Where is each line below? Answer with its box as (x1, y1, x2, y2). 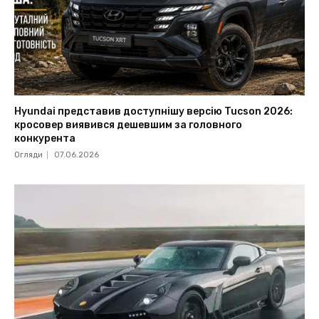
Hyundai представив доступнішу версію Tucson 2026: (14, 105, 293, 118)
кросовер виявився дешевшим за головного (14, 119, 243, 132)
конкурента (14, 132, 76, 145)
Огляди (14, 150, 43, 160)
